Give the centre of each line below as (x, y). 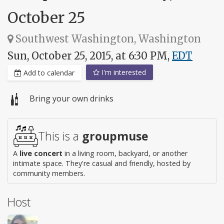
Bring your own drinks (71, 99)
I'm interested (123, 72)
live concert (41, 153)
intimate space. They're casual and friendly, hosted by (102, 163)
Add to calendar (48, 73)
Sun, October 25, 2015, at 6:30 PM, (90, 55)
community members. (49, 173)
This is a (60, 136)
